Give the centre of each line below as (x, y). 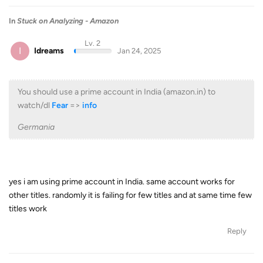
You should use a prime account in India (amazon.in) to (117, 92)
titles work (28, 209)
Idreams (49, 50)
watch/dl (35, 105)
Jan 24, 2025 (139, 50)
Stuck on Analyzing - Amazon (68, 21)
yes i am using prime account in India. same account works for (122, 182)
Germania (36, 127)
